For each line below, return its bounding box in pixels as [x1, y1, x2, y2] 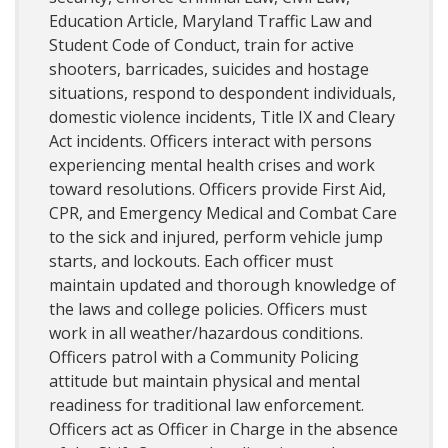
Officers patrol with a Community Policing [49, 346, 359, 369]
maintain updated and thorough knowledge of [49, 274, 396, 297]
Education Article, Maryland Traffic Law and [49, 10, 372, 33]
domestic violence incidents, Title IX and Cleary [49, 106, 395, 129]
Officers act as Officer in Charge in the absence [49, 418, 398, 441]
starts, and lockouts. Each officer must [49, 250, 333, 273]
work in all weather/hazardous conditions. [49, 322, 363, 345]
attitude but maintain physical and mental [49, 370, 360, 393]
